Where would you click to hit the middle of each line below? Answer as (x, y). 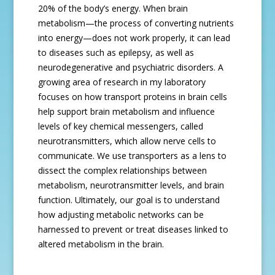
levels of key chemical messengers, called (121, 126)
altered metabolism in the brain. (101, 244)
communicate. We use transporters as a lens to (133, 156)
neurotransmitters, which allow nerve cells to (127, 141)
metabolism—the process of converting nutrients (136, 23)
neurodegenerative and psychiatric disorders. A (131, 67)
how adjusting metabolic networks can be (121, 215)
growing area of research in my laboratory (122, 82)
